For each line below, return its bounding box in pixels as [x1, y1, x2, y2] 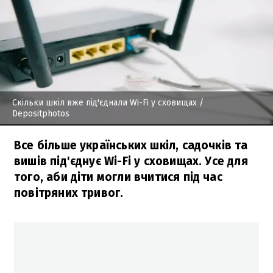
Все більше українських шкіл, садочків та [14, 138, 248, 152]
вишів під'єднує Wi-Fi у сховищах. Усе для [14, 154, 248, 168]
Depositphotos [12, 108, 69, 119]
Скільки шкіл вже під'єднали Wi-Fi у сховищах [12, 97, 197, 108]
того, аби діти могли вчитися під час [14, 169, 222, 184]
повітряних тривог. [14, 185, 124, 200]
